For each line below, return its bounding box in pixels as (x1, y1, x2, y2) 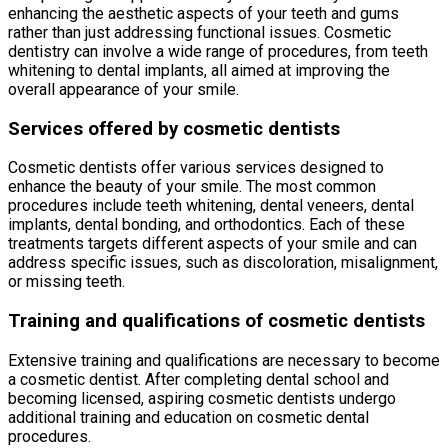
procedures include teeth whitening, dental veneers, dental (8, 196, 414, 216)
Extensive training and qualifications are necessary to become (8, 350, 440, 370)
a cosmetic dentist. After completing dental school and (8, 369, 389, 389)
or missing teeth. (8, 272, 125, 292)
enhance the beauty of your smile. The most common (8, 177, 376, 197)
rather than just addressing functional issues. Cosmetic (8, 23, 391, 43)
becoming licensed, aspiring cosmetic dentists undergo (8, 388, 396, 408)
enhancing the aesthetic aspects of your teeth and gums (8, 4, 399, 24)
